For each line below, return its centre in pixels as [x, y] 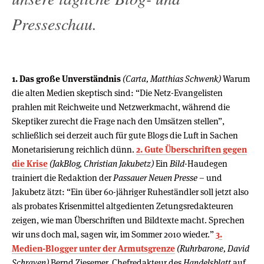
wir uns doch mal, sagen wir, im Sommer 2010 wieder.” [114, 234]
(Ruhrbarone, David [213, 248]
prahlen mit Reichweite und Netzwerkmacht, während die [121, 107]
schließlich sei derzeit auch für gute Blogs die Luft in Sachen [125, 135]
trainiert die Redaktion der [62, 177]
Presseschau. [54, 23]
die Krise [30, 163]
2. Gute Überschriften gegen [192, 149]
